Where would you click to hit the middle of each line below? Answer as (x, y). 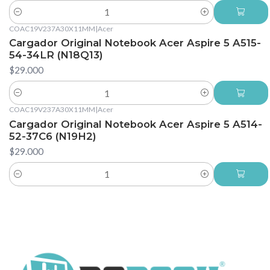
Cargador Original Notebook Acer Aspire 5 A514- (136, 124)
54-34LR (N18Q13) (56, 55)
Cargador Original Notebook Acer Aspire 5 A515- (135, 43)
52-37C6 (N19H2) (53, 136)
